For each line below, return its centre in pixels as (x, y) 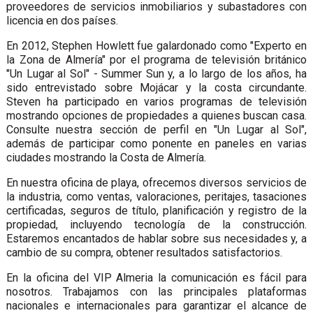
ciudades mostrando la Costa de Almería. (106, 157)
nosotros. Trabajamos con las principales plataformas (156, 291)
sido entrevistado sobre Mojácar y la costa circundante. (156, 87)
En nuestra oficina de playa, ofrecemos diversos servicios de (156, 182)
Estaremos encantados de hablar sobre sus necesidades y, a (156, 238)
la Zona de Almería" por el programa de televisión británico (156, 59)
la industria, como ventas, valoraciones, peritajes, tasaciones (156, 196)
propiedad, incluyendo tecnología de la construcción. (156, 224)
